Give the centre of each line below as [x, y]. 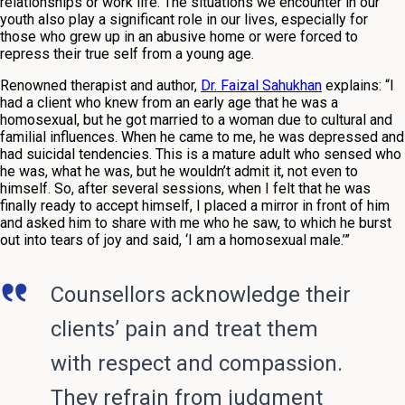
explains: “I [358, 86]
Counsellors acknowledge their [201, 295]
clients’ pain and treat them [184, 330]
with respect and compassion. [197, 364]
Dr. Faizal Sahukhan [261, 86]
